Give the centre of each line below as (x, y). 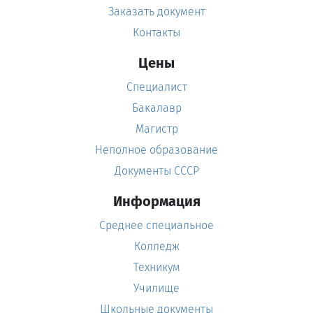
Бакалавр (156, 108)
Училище (156, 289)
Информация (156, 202)
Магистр (156, 129)
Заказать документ (156, 12)
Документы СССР (156, 171)
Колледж (156, 247)
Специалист (156, 87)
